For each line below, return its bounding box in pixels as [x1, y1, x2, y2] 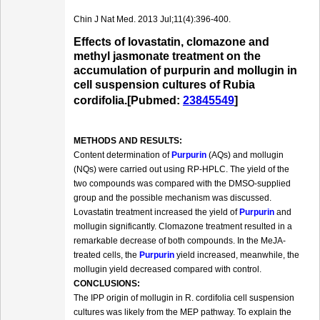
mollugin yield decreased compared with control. [74, 264, 261, 275]
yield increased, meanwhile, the [174, 250, 299, 261]
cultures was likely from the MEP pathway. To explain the [74, 307, 291, 318]
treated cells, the [74, 250, 139, 261]
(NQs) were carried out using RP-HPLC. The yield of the [74, 164, 289, 175]
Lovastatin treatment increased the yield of [74, 207, 239, 218]
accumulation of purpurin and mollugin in [74, 64, 297, 77]
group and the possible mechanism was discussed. [74, 193, 271, 204]
